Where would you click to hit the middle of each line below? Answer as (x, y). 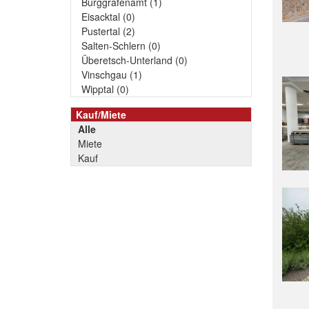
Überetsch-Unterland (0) (134, 60)
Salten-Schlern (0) (121, 46)
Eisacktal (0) (108, 17)
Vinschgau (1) (112, 74)
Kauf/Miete (101, 114)
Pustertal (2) (108, 31)
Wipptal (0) (105, 89)
